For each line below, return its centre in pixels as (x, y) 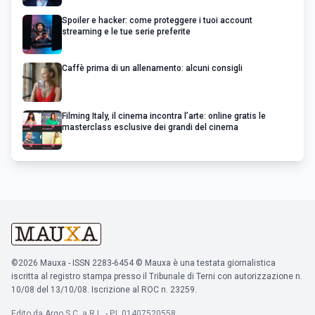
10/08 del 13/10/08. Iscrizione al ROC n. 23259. (104, 290)
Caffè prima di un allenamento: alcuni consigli (152, 69)
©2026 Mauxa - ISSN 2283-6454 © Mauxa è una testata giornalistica (143, 263)
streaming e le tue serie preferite (126, 32)
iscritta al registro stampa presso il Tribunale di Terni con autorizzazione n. (157, 277)
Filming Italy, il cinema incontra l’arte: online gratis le (164, 116)
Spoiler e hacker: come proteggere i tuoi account (157, 21)
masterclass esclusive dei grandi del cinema (150, 128)
